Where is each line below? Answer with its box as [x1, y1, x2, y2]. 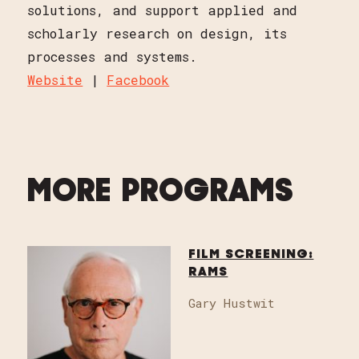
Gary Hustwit [188, 294, 276, 311]
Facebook [107, 71, 170, 89]
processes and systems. [27, 48, 198, 66]
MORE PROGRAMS [27, 177, 295, 210]
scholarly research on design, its [27, 25, 288, 42]
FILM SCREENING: [188, 248, 314, 261]
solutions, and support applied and [27, 2, 298, 19]
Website [27, 71, 83, 89]
